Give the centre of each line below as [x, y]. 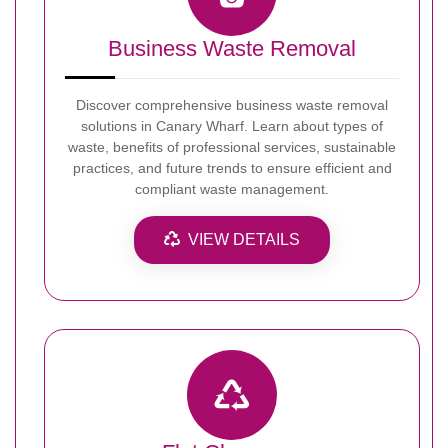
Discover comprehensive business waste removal [232, 104]
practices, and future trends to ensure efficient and [232, 167]
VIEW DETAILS [244, 239]
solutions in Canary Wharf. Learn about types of [232, 125]
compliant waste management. [232, 188]
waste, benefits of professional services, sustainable [232, 146]
